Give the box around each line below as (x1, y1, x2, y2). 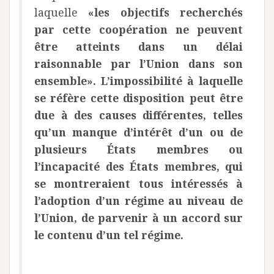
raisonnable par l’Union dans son (34, 56, 243, 71)
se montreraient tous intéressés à (34, 176, 243, 191)
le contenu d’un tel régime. (34, 228, 183, 242)
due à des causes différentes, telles (34, 108, 243, 122)
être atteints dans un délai (34, 39, 243, 54)
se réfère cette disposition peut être (34, 91, 243, 105)
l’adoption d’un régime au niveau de (34, 193, 243, 208)
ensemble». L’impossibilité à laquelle (34, 73, 243, 88)
